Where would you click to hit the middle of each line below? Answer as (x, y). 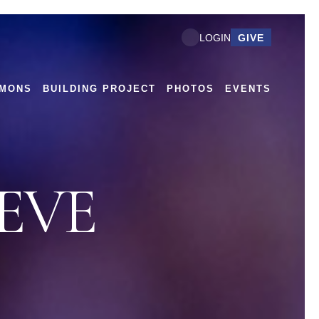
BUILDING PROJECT (99, 89)
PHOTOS (190, 89)
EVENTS (248, 89)
